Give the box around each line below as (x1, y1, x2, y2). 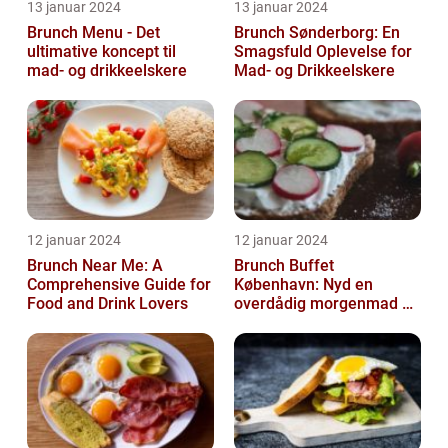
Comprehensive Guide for (27, 275, 211, 295)
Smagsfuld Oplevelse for (234, 42, 412, 62)
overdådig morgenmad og (234, 294, 420, 314)
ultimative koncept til (27, 42, 176, 62)
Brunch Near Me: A (27, 256, 163, 276)
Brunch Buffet (234, 256, 334, 276)
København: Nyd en (234, 275, 373, 295)
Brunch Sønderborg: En (234, 23, 400, 43)
